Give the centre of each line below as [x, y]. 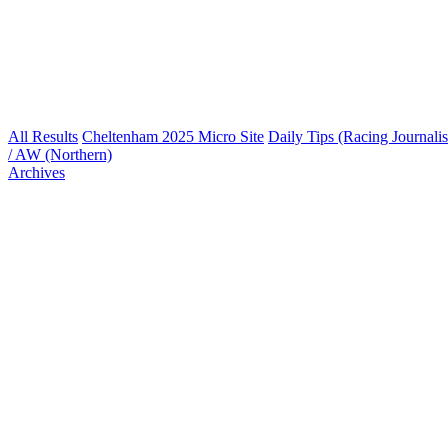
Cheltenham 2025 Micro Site [173, 136]
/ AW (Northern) [60, 154]
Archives [36, 172]
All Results [43, 136]
